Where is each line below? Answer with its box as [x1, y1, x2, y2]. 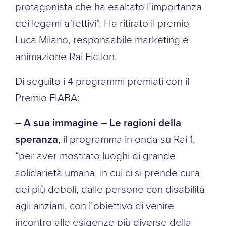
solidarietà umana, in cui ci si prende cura [15, 164, 200, 179]
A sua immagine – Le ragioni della [24, 115, 181, 130]
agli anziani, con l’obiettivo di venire [15, 198, 174, 212]
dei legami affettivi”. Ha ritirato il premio [15, 15, 189, 30]
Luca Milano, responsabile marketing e [15, 32, 189, 46]
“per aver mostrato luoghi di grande [15, 148, 176, 162]
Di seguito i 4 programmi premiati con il [15, 73, 189, 88]
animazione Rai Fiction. [15, 48, 117, 63]
